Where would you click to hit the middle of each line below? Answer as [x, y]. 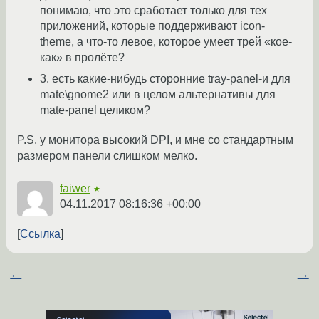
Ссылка [40, 234]
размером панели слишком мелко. [107, 156]
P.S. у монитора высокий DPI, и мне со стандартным [155, 140]
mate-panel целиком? [95, 110]
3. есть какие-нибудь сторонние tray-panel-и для [165, 79]
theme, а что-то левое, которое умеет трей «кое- [166, 42]
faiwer [75, 189]
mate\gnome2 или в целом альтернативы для [158, 95]
